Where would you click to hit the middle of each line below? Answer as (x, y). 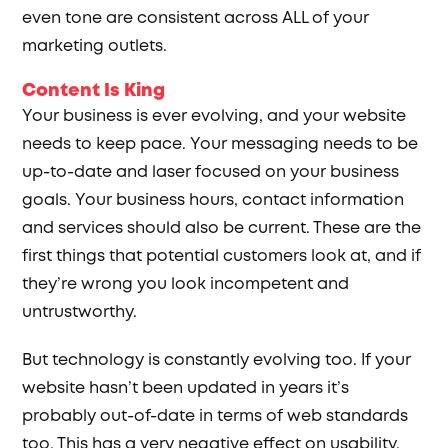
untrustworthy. (80, 312)
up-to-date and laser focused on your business (211, 172)
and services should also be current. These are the (222, 228)
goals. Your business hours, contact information (213, 200)
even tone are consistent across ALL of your (196, 18)
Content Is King (94, 91)
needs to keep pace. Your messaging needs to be (220, 144)
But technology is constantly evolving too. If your (217, 360)
